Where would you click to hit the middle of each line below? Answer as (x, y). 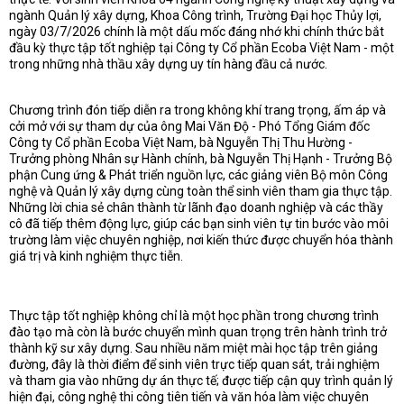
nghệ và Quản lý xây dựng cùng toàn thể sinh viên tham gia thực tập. (201, 191)
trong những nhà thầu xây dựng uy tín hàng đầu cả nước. (168, 64)
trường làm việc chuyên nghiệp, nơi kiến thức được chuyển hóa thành (201, 240)
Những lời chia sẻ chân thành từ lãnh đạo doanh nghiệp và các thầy (196, 207)
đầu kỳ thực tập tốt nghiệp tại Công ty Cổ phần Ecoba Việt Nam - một (202, 48)
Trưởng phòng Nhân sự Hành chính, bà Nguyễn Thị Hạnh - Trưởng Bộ (201, 159)
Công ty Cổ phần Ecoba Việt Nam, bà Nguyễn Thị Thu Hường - (181, 142)
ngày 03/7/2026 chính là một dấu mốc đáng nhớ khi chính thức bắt (197, 32)
